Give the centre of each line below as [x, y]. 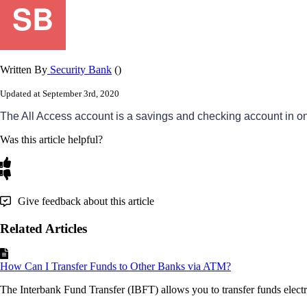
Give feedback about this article [86, 201]
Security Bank [79, 69]
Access [54, 116]
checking [219, 116]
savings [155, 116]
